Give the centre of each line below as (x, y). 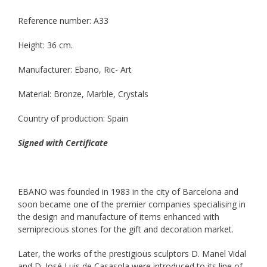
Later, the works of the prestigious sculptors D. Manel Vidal (132, 254)
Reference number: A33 (63, 21)
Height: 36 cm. (45, 45)
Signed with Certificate (63, 143)
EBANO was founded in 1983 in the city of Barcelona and (128, 192)
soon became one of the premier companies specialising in (132, 204)
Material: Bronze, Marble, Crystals (83, 94)
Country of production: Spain (73, 119)
